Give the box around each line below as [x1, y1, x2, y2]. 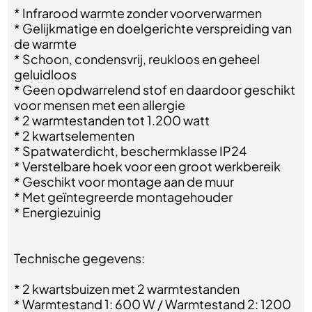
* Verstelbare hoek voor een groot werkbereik [14, 158, 281, 174]
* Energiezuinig [14, 204, 102, 220]
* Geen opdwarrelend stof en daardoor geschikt [14, 81, 296, 97]
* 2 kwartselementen [14, 127, 135, 143]
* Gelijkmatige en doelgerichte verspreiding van [14, 20, 292, 36]
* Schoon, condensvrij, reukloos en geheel [14, 51, 260, 67]
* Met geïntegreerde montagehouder [14, 189, 233, 205]
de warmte [14, 36, 77, 52]
